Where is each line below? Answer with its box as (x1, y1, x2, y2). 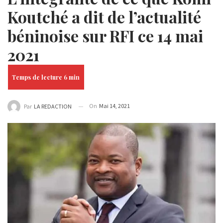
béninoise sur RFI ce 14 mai (7, 25, 203, 46)
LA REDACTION (34, 103, 72, 111)
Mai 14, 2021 (99, 102, 130, 110)
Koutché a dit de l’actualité (7, 6, 201, 27)
